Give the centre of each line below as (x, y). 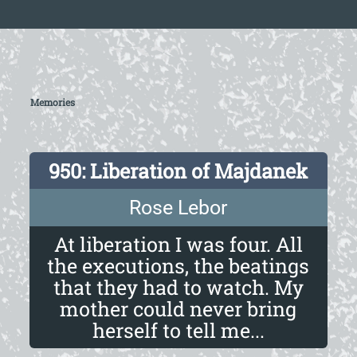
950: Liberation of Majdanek (178, 171)
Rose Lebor (178, 207)
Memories (52, 102)
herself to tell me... (178, 331)
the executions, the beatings (178, 266)
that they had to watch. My (178, 288)
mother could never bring (178, 309)
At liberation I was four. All (178, 245)
